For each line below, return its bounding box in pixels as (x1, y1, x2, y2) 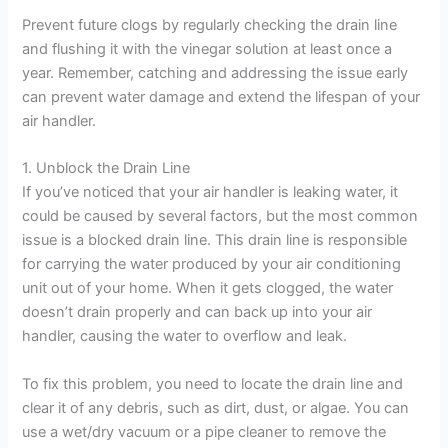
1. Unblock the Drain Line (22, 159, 191, 178)
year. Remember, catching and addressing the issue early (22, 63, 409, 82)
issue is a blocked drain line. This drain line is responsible (22, 231, 408, 250)
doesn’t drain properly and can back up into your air (22, 303, 373, 322)
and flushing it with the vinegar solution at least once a (22, 39, 393, 58)
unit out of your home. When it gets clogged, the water (22, 279, 394, 298)
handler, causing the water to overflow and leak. (22, 327, 348, 346)
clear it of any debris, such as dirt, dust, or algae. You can (22, 398, 410, 417)
